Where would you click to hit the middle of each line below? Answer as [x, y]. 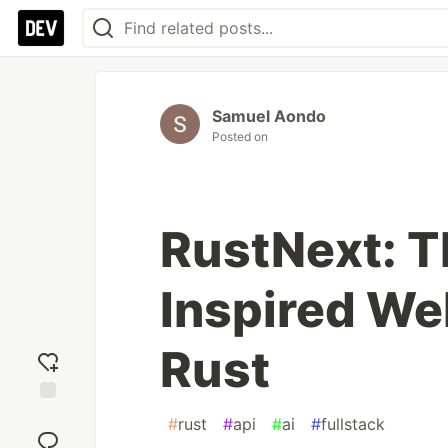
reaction [48, 433]
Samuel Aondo [269, 116]
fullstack [353, 424]
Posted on [240, 136]
